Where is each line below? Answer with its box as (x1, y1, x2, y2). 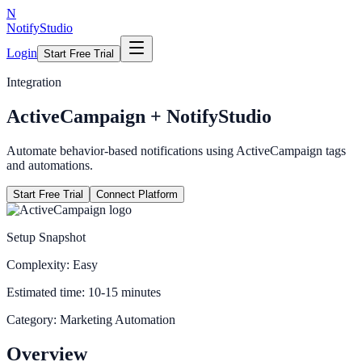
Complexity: (6, 257, 73, 271)
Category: (6, 312, 60, 326)
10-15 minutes (88, 284, 161, 299)
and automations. (6, 158, 93, 172)
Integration (6, 75, 61, 89)
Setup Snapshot (6, 229, 86, 244)
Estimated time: (6, 284, 88, 299)
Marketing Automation (60, 312, 175, 326)
